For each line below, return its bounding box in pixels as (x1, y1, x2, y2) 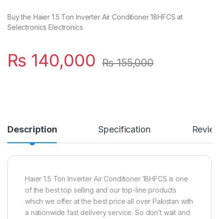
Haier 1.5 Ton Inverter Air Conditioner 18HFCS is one (25, 174, 188, 183)
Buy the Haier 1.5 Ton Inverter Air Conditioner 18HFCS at (7, 12, 183, 21)
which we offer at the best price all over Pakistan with (25, 197, 194, 205)
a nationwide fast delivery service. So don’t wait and (25, 208, 190, 217)
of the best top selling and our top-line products (25, 185, 177, 194)
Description (7, 124, 57, 134)
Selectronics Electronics (7, 22, 83, 31)
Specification (98, 124, 151, 134)
